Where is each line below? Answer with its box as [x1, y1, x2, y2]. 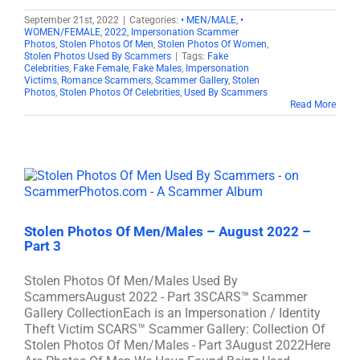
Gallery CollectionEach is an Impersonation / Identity [24, 305, 321, 321]
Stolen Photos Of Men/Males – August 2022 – [24, 223, 311, 239]
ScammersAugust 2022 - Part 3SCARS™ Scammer [24, 289, 307, 305]
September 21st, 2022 [24, 14, 119, 26]
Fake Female [73, 63, 129, 74]
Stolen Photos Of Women [157, 39, 267, 50]
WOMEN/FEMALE [24, 27, 100, 38]
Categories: [129, 14, 181, 26]
